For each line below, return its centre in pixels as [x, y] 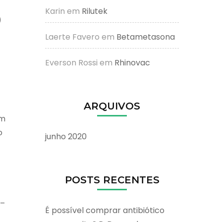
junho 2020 [66, 136]
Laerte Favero [72, 37]
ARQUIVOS [112, 106]
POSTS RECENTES [112, 180]
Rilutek [95, 11]
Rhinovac [132, 62]
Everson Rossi [71, 62]
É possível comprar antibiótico [105, 210]
